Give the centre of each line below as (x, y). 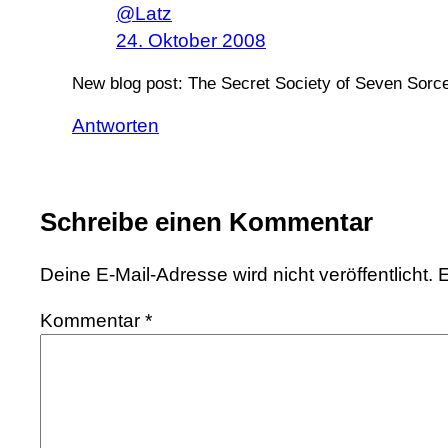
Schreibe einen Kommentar (206, 222)
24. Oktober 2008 (191, 40)
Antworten (115, 126)
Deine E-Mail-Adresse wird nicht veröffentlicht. (236, 274)
